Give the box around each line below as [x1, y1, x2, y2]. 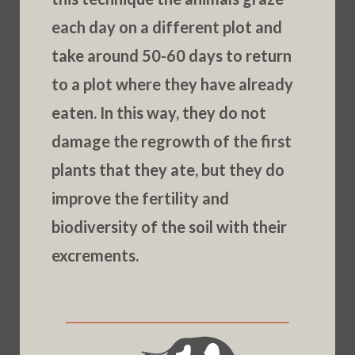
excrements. [51, 246, 139, 265]
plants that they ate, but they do [51, 160, 284, 179]
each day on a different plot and [51, 17, 282, 36]
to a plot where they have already [51, 74, 293, 94]
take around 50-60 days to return [51, 46, 292, 65]
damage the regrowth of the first [51, 132, 292, 151]
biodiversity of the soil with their [51, 217, 287, 236]
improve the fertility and [51, 189, 229, 208]
